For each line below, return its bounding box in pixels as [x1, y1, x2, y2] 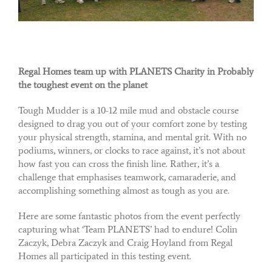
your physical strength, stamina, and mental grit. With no [18, 131, 246, 143]
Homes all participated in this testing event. [18, 250, 191, 262]
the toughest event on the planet [18, 78, 148, 90]
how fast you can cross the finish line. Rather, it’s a [18, 157, 219, 169]
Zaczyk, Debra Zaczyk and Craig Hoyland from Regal [18, 236, 233, 248]
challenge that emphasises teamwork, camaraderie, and [18, 171, 236, 183]
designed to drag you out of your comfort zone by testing [18, 117, 247, 129]
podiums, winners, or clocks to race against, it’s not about [18, 144, 245, 156]
